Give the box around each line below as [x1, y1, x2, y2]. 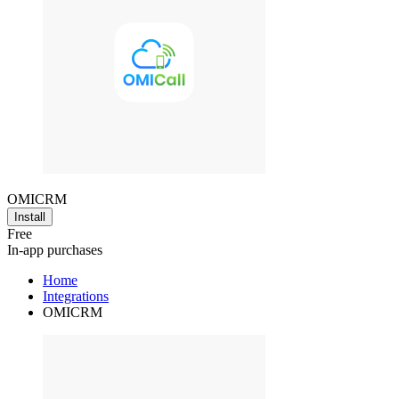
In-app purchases [7, 242, 102, 257]
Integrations [43, 289, 109, 304]
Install [14, 210, 45, 224]
